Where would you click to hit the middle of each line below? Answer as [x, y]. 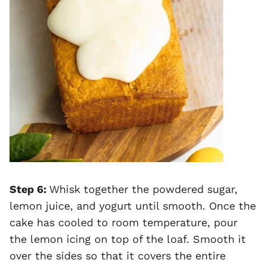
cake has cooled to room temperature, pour [123, 222]
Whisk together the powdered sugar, [143, 189]
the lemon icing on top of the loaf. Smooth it [128, 239]
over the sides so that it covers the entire [118, 255]
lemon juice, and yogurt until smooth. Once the [133, 205]
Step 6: [29, 189]
